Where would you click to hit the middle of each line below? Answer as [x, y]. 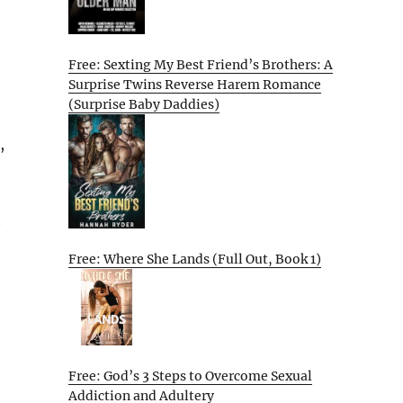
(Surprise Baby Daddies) [144, 104]
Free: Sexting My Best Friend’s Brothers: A [201, 64]
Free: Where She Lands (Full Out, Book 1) [195, 260]
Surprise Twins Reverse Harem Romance [195, 84]
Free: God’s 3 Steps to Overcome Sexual [190, 376]
